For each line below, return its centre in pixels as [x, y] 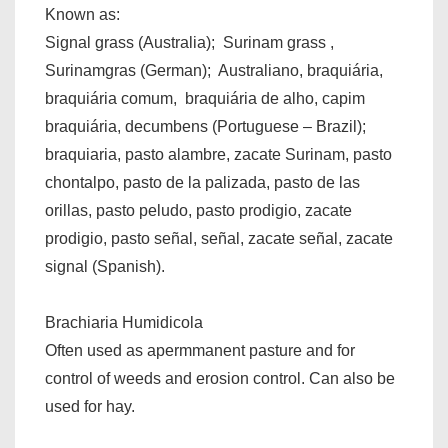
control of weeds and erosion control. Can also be [220, 378]
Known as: [82, 14]
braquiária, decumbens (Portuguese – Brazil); [207, 126]
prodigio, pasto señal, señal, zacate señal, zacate [219, 238]
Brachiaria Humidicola [124, 322]
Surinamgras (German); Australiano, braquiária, [214, 70]
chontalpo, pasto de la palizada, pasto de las [202, 182]
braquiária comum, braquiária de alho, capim [205, 98]
